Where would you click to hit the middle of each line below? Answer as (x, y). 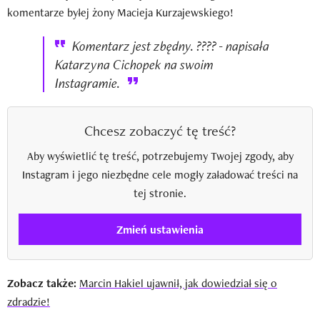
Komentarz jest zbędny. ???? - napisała (171, 46)
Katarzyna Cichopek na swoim (134, 65)
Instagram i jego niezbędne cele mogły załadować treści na (160, 175)
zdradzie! (29, 302)
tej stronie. (160, 194)
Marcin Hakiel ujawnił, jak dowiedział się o (178, 284)
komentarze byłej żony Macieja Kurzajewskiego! (120, 13)
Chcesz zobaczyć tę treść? (160, 131)
